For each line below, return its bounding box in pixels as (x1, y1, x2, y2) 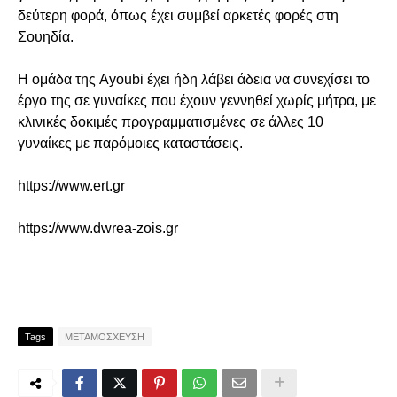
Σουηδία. (18, 29, 74, 44)
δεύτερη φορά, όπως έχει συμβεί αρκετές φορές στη (18, 8, 339, 23)
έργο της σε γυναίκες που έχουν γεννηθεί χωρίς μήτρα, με (18, 93, 376, 108)
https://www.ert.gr (18, 178, 125, 193)
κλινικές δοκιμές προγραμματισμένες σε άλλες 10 (18, 114, 323, 129)
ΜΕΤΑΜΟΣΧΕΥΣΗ (65, 331, 144, 342)
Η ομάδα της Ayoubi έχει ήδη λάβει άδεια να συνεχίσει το (18, 72, 370, 87)
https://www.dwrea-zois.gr (18, 221, 178, 236)
